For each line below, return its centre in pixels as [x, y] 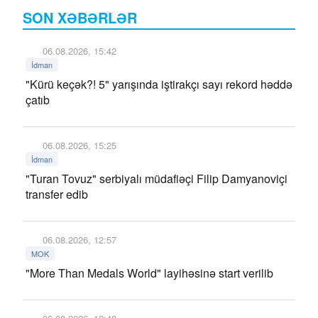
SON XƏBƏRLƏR [80, 17]
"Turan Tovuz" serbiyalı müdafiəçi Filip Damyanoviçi [157, 179]
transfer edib [57, 194]
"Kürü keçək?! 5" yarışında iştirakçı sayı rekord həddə [159, 84]
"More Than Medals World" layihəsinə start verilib [149, 273]
